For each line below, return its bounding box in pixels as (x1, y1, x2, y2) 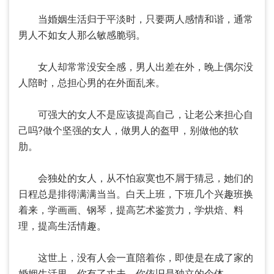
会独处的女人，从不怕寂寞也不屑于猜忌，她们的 (18, 172, 253, 184)
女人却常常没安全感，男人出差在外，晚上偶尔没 (18, 61, 253, 73)
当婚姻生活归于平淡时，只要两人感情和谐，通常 (18, 13, 253, 25)
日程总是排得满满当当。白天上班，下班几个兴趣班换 (18, 188, 253, 200)
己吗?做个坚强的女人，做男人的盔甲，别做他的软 (18, 125, 239, 136)
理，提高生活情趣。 (18, 220, 106, 232)
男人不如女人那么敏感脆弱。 (18, 29, 146, 41)
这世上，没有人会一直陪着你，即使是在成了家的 (18, 252, 253, 264)
